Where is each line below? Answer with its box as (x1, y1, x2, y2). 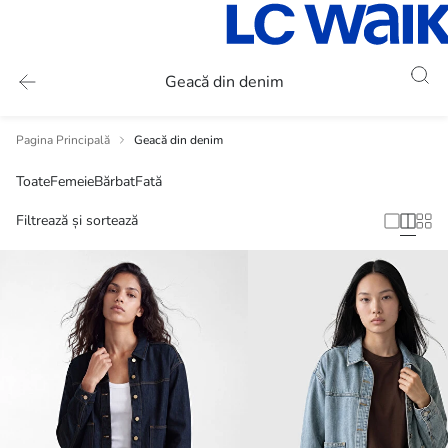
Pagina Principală (16, 132, 110, 148)
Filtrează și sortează (16, 211, 138, 230)
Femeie (50, 172, 94, 191)
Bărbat (94, 172, 135, 191)
